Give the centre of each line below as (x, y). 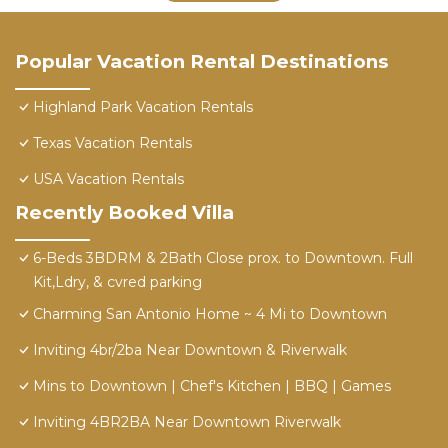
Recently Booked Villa (124, 213)
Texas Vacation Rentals (112, 143)
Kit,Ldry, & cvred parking (117, 282)
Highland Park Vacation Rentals (143, 107)
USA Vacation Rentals (108, 179)
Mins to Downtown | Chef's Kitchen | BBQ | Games (212, 386)
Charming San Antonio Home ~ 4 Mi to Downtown (210, 314)
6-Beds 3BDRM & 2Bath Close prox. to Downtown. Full (223, 258)
